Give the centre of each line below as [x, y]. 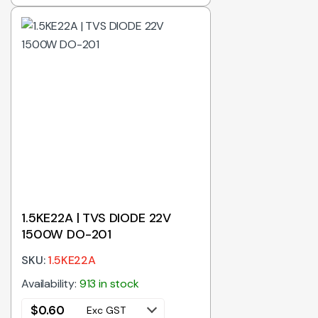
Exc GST [106, 310]
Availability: [50, 283]
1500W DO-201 [67, 234]
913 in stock [109, 283]
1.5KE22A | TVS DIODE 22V [97, 218]
